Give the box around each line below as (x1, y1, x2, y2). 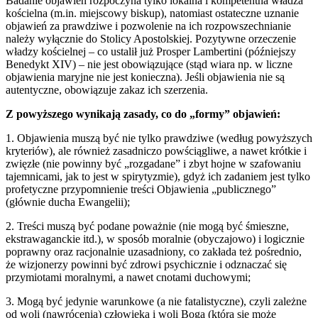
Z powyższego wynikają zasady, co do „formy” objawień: (6, 108, 280, 121)
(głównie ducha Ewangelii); (6, 196, 130, 209)
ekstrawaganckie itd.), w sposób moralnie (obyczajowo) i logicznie (6, 233, 305, 246)
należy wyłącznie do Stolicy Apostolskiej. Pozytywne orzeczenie (6, 33, 296, 45)
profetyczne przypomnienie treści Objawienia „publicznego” (6, 183, 276, 196)
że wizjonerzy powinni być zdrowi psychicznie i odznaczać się (6, 258, 287, 271)
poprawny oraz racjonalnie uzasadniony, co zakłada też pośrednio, (6, 246, 302, 258)
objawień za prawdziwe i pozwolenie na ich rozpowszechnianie (6, 20, 291, 33)
